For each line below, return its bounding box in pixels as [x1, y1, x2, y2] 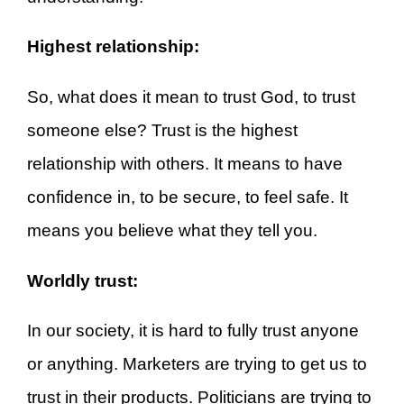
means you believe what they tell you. [27, 221, 317, 241]
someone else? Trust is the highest [27, 121, 298, 141]
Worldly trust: [27, 271, 138, 290]
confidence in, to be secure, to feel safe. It [27, 188, 348, 207]
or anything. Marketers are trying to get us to [27, 354, 367, 374]
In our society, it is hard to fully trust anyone [27, 321, 359, 341]
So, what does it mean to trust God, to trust [27, 87, 355, 107]
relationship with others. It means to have [27, 154, 343, 174]
